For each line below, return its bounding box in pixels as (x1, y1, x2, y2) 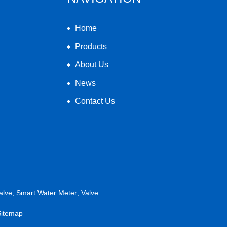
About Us (75, 60, 108, 69)
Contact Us (75, 96, 115, 105)
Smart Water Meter (16, 188, 77, 197)
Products (75, 42, 107, 51)
